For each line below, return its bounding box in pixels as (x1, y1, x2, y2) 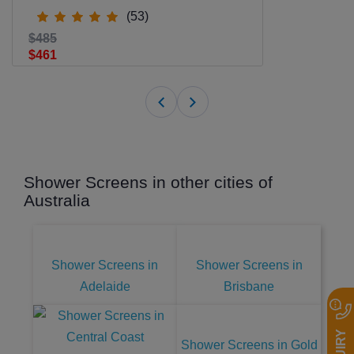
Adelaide (79, 279, 130, 293)
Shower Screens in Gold (180, 337, 318, 352)
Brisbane (224, 279, 275, 293)
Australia (24, 190, 90, 209)
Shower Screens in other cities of (24, 172, 273, 191)
